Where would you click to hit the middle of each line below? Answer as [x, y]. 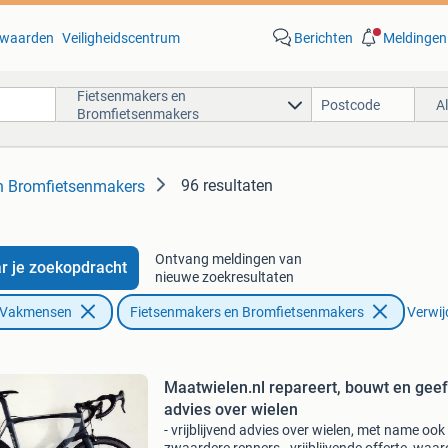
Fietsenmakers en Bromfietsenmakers [246, 312]
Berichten [323, 38]
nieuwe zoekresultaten [224, 277]
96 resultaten [227, 185]
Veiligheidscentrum [120, 38]
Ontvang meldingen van [228, 259]
